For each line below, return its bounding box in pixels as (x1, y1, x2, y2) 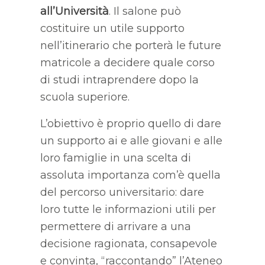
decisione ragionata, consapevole (40, 237, 217, 250)
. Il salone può (108, 4, 181, 18)
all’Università (40, 4, 109, 18)
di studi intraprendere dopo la (40, 73, 199, 86)
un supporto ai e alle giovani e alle (40, 134, 222, 147)
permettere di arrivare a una (40, 219, 191, 233)
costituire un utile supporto (40, 21, 185, 35)
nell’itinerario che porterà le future (40, 38, 221, 52)
